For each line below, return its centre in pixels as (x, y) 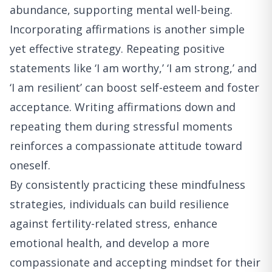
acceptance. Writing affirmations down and (123, 107)
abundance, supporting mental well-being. (121, 10)
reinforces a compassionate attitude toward (126, 146)
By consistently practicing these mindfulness (127, 185)
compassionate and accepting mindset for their (135, 263)
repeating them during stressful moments (121, 127)
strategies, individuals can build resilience (119, 204)
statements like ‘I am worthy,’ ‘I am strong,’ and (133, 68)
